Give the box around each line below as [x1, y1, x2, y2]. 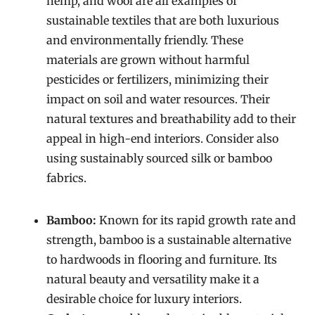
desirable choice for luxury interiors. [46, 292, 243, 306]
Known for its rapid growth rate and [96, 213, 297, 227]
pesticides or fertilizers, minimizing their [46, 72, 269, 86]
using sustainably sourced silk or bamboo [46, 151, 273, 165]
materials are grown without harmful [46, 53, 250, 67]
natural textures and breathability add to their [46, 112, 297, 126]
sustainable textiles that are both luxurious [46, 13, 280, 27]
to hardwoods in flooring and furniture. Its [46, 252, 278, 266]
